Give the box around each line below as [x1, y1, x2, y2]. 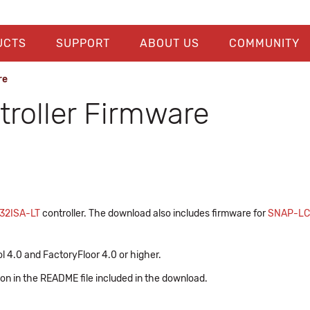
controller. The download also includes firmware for [40, 208, 268, 219]
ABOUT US [139, 37, 199, 50]
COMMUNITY [228, 37, 300, 50]
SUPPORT [55, 37, 110, 50]
